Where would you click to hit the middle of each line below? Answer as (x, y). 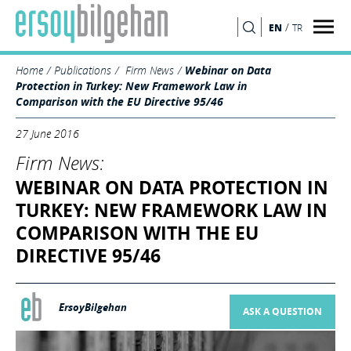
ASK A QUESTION (282, 312)
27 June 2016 (47, 134)
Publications (83, 70)
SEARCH (175, 36)
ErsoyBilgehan (93, 307)
